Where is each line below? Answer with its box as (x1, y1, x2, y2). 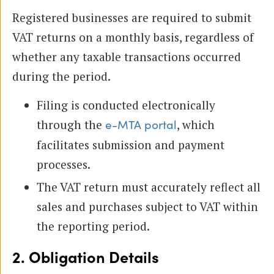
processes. (37, 156, 91, 172)
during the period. (12, 68, 111, 84)
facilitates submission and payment (37, 136, 224, 152)
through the (37, 116, 105, 132)
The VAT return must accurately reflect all (37, 179, 261, 194)
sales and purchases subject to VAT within (37, 198, 258, 214)
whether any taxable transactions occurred (12, 48, 241, 64)
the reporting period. (37, 218, 150, 234)
